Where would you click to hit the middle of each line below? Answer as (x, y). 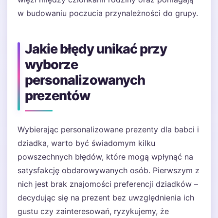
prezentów (58, 96)
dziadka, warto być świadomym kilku (86, 143)
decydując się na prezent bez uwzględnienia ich (106, 198)
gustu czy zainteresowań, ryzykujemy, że (93, 211)
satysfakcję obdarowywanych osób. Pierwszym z (109, 170)
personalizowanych (85, 80)
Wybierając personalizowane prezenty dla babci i (108, 129)
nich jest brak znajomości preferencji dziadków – (108, 184)
